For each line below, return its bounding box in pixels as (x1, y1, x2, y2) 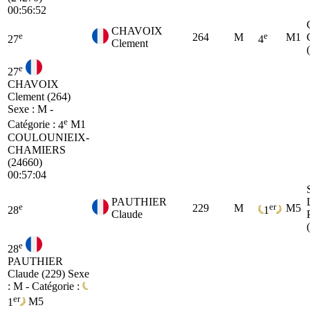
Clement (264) (8, 91, 71, 103)
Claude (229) (8, 268, 68, 280)
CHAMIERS (8, 143, 66, 156)
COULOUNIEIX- (8, 131, 89, 143)
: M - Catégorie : (8, 280, 82, 293)
